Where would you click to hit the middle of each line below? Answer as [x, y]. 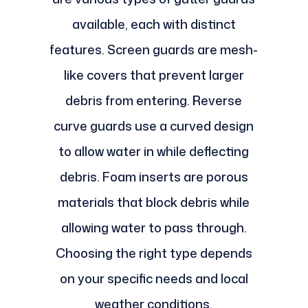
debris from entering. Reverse [154, 101]
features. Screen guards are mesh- [154, 50]
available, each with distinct [154, 24]
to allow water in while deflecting [154, 152]
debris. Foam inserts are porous [154, 177]
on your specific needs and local [154, 279]
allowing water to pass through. [154, 228]
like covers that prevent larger [154, 75]
